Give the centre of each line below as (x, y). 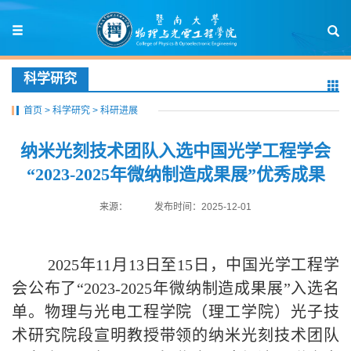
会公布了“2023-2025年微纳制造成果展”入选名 (175, 288)
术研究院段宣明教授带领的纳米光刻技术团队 (175, 335)
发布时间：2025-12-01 (203, 207)
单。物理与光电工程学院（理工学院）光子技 (175, 312)
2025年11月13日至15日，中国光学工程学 (191, 265)
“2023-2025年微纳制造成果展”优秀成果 (175, 174)
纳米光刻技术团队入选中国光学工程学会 (175, 151)
